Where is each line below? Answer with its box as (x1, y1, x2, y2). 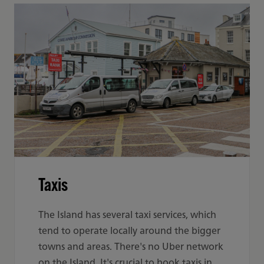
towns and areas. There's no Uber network (38, 238, 223, 255)
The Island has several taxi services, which (38, 206, 216, 223)
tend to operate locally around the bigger (38, 222, 220, 239)
